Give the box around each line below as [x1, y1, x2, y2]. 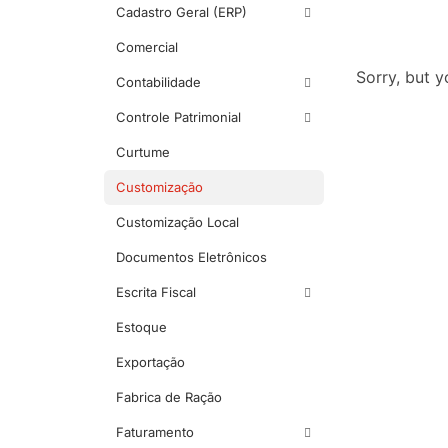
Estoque [116, 319, 167, 336]
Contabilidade [116, 74, 201, 91]
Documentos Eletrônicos [116, 249, 267, 266]
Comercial [116, 39, 178, 56]
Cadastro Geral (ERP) [116, 4, 247, 21]
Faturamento [116, 424, 194, 441]
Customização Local [116, 214, 239, 231]
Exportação [116, 354, 185, 371]
